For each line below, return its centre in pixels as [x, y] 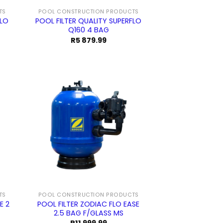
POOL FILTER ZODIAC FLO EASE [89, 204]
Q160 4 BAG [88, 30]
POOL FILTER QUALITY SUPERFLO [89, 21]
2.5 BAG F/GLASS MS [88, 213]
